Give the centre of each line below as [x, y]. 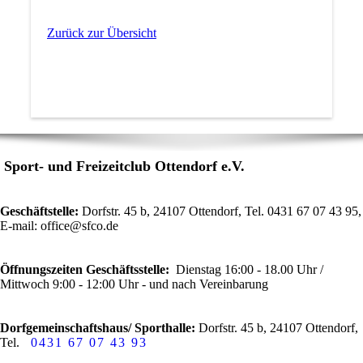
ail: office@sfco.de [70, 226]
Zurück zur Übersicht [101, 33]
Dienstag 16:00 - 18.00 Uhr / [248, 270]
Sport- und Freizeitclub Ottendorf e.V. [124, 167]
